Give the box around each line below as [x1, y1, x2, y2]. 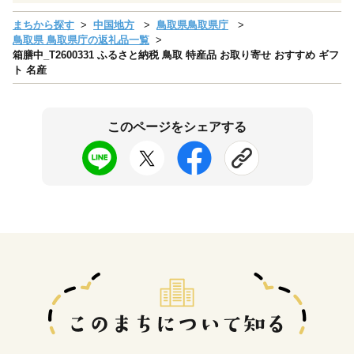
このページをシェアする [107, 119, 247, 134]
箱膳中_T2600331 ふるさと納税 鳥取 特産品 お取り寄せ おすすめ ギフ [13, 48, 339, 61]
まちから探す [13, 18, 74, 31]
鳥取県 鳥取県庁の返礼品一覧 [13, 33, 149, 46]
